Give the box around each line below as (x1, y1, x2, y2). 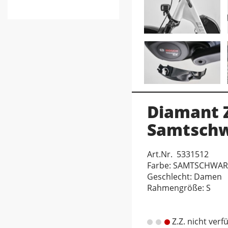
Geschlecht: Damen (147, 171, 222, 182)
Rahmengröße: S (147, 182, 211, 193)
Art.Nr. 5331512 (147, 149, 209, 160)
